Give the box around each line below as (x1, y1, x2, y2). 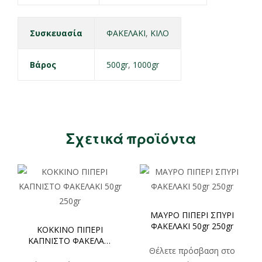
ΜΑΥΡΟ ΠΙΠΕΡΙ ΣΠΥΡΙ (150, 209, 234, 220)
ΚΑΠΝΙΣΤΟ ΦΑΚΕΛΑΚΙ (28, 235, 112, 246)
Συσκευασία (29, 27, 82, 39)
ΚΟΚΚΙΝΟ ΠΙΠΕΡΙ (37, 223, 103, 235)
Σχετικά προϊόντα (65, 129, 196, 147)
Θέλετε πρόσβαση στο (149, 244, 235, 256)
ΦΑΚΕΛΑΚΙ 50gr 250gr (151, 220, 233, 232)
